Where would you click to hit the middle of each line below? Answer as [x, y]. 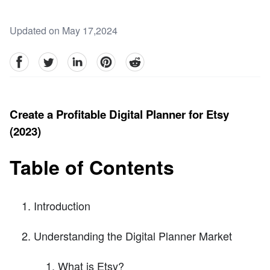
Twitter [52, 59]
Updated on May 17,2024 [64, 31]
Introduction [62, 205]
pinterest [114, 59]
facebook [29, 59]
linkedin [84, 59]
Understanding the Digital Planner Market [133, 235]
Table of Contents [92, 167]
